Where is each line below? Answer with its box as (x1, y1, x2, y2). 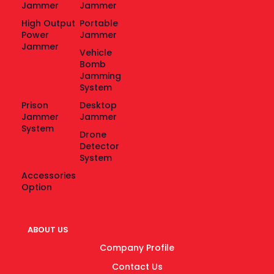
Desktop (80, 99, 117, 112)
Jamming (80, 70, 122, 83)
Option (21, 181, 52, 194)
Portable (80, 17, 119, 30)
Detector (80, 140, 120, 153)
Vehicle (80, 46, 113, 59)
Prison (21, 99, 48, 112)
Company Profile (100, 242, 174, 254)
